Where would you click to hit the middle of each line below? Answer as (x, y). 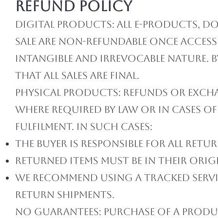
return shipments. (65, 195)
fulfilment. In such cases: (84, 127)
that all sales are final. (77, 75)
